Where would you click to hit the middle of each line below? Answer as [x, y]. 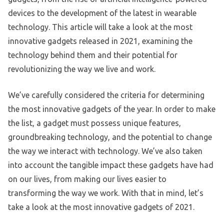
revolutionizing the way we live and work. [82, 69]
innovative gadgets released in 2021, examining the [100, 41]
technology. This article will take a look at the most [100, 27]
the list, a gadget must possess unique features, [94, 123]
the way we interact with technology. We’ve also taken [105, 151]
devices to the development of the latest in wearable [102, 13]
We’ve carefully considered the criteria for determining [106, 95]
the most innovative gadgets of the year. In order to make [112, 109]
